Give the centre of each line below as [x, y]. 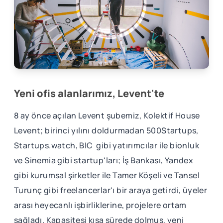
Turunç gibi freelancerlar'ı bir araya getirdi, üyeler [111, 190]
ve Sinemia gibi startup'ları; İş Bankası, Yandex [104, 160]
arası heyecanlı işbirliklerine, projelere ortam [100, 205]
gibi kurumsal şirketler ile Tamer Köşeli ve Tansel [107, 175]
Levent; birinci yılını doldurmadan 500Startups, [106, 130]
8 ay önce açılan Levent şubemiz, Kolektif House [107, 115]
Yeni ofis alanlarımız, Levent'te [89, 93]
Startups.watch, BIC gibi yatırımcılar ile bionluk [107, 145]
